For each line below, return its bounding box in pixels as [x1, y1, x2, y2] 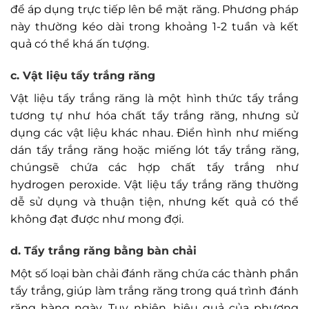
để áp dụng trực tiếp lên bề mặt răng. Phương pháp [10, 2, 299, 16]
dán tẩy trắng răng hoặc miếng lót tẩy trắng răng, [10, 143, 299, 157]
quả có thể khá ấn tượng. [10, 37, 149, 50]
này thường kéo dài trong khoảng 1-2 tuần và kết [10, 19, 299, 33]
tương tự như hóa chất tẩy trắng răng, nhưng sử [10, 108, 299, 122]
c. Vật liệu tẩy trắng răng [10, 68, 155, 82]
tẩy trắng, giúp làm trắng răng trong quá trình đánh [10, 283, 299, 297]
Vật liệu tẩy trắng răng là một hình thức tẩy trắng [10, 91, 299, 105]
